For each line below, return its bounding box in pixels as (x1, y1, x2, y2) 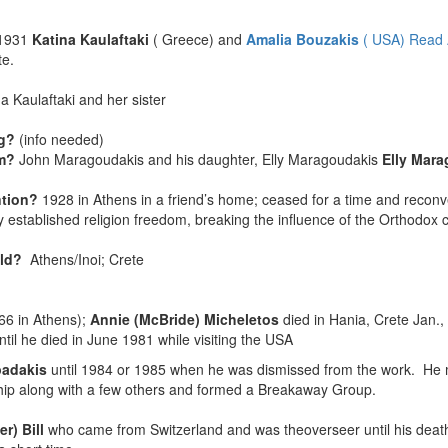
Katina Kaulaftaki (32, 29, 149, 50)
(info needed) (19, 129, 104, 150)
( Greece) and (149, 29, 246, 50)
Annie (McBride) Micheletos (90, 309, 279, 330)
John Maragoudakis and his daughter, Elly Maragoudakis (19, 149, 382, 170)
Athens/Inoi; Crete (30, 249, 144, 270)
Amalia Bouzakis (246, 29, 359, 50)
